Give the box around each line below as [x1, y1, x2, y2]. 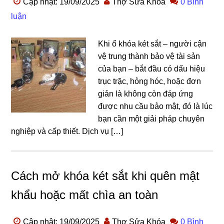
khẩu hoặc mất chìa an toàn [11, 188, 158, 201]
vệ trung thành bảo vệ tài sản [98, 52, 200, 60]
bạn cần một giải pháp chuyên [98, 114, 205, 123]
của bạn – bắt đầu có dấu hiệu [98, 64, 205, 73]
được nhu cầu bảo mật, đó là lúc [98, 102, 213, 110]
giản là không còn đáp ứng [98, 89, 193, 98]
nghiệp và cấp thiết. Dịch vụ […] [11, 127, 123, 135]
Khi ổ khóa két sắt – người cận [98, 39, 207, 48]
